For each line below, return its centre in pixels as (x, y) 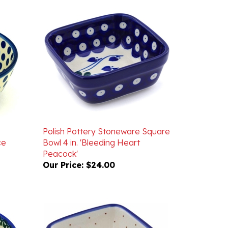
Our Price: (63, 150)
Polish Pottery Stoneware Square (106, 117)
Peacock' (60, 139)
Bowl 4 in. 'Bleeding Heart (91, 128)
